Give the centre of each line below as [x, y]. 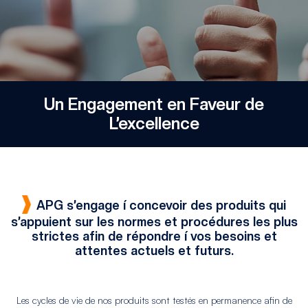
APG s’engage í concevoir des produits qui [161, 205]
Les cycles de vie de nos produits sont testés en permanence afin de [154, 300]
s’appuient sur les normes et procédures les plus [154, 222]
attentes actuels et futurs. [154, 251]
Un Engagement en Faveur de [154, 104]
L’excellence [154, 123]
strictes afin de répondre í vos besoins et [154, 236]
